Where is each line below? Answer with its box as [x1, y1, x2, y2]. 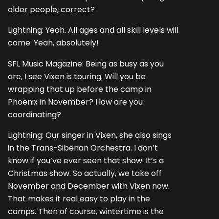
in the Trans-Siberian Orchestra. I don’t [8, 142, 158, 153]
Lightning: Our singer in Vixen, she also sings [8, 129, 172, 141]
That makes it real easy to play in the [8, 193, 150, 204]
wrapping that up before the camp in [8, 83, 152, 95]
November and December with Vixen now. [8, 180, 170, 192]
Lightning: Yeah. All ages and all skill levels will [8, 24, 178, 36]
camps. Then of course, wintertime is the [8, 205, 164, 217]
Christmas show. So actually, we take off [8, 167, 162, 179]
